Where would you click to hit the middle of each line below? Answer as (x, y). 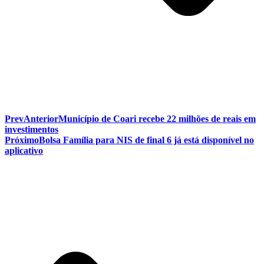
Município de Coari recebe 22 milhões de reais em (157, 118)
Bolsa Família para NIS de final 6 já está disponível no (146, 140)
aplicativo (24, 150)
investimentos (32, 129)
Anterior (41, 118)
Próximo (22, 140)
